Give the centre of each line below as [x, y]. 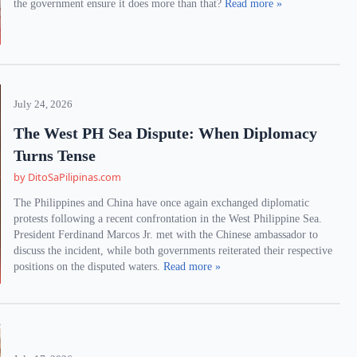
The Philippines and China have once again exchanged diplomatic [162, 203]
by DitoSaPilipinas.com [68, 177]
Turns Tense [55, 155]
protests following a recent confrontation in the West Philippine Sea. [168, 219]
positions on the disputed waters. [89, 267]
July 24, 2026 [43, 104]
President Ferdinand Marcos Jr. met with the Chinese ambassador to [166, 235]
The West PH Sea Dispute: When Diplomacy [166, 133]
